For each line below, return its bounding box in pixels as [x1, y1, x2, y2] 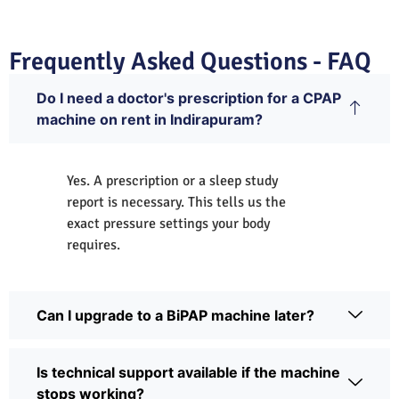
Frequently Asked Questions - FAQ [9, 45, 371, 77]
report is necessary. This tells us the [67, 192, 286, 211]
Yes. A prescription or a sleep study [67, 171, 278, 190]
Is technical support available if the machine [37, 362, 340, 381]
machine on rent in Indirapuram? [37, 110, 263, 128]
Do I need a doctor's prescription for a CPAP [37, 88, 341, 107]
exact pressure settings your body [67, 214, 270, 232]
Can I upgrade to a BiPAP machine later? [37, 305, 314, 324]
